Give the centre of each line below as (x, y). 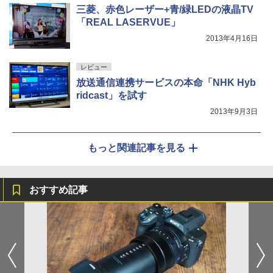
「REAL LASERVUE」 (128, 23)
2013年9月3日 (234, 112)
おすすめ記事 (58, 190)
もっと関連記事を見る (136, 148)
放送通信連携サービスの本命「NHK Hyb (166, 83)
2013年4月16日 (232, 39)
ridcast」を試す (112, 96)
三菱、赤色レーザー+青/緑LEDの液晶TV (165, 10)
